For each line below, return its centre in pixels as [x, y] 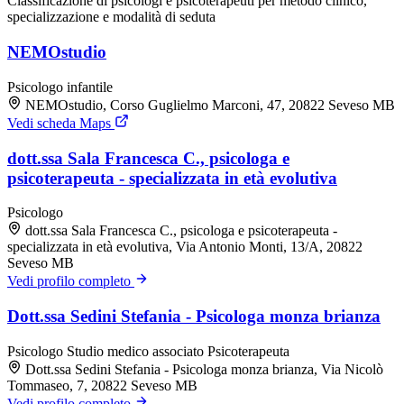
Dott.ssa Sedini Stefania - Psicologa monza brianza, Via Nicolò [204, 369]
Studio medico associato [137, 351]
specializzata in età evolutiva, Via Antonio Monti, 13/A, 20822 [185, 247]
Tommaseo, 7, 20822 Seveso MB [102, 385]
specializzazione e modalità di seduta [111, 17]
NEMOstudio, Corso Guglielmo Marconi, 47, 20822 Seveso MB [210, 105]
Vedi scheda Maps [61, 123]
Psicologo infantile [60, 87]
